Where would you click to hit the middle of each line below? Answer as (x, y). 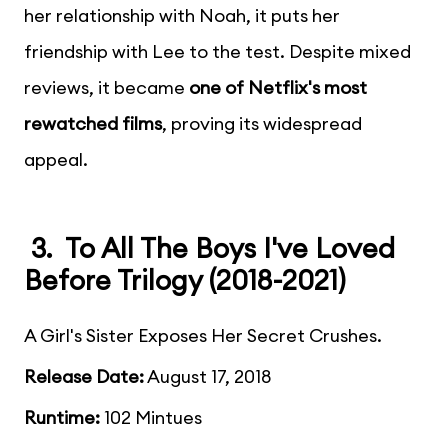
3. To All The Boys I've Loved (209, 248)
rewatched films (93, 123)
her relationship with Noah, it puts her (182, 15)
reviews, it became (106, 87)
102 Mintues (151, 418)
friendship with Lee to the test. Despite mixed (217, 51)
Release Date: (84, 377)
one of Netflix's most (278, 87)
